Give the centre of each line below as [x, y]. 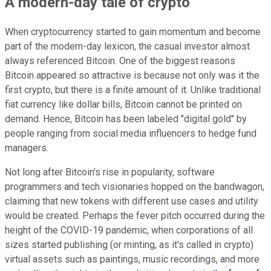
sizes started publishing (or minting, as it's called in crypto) [129, 245]
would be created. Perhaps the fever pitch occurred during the [135, 216]
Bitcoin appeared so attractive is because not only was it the [132, 76]
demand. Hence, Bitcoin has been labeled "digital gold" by [126, 119]
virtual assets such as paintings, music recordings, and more [132, 260]
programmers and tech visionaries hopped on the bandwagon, [135, 187]
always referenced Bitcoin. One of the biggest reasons [120, 61]
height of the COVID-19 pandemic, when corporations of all [129, 230]
